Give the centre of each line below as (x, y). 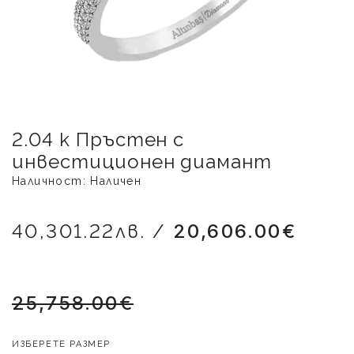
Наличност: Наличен (77, 181)
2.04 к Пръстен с (98, 139)
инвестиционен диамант (142, 162)
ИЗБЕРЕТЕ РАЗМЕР (61, 344)
